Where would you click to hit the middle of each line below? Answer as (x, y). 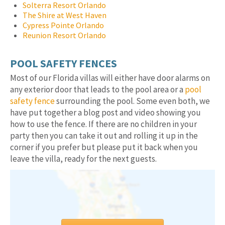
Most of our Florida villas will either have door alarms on (110, 78)
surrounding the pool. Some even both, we (132, 101)
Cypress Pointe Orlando (63, 25)
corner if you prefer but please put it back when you (104, 147)
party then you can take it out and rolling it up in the (104, 135)
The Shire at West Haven (65, 15)
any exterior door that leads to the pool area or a (97, 89)
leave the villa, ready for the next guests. (83, 158)
